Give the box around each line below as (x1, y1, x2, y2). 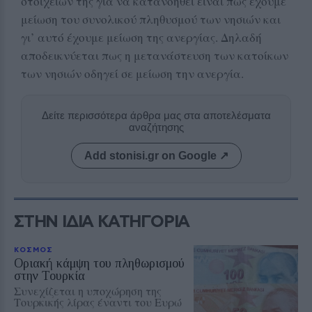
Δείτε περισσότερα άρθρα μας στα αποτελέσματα (41, 109, 271, 121)
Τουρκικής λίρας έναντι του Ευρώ (14, 294, 182, 309)
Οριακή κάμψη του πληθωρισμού (14, 256, 185, 270)
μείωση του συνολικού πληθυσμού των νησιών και (21, 10, 281, 27)
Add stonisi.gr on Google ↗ (84, 149, 228, 162)
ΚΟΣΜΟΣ (14, 244, 53, 253)
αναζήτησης (128, 120, 184, 133)
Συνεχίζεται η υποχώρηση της (14, 283, 162, 298)
